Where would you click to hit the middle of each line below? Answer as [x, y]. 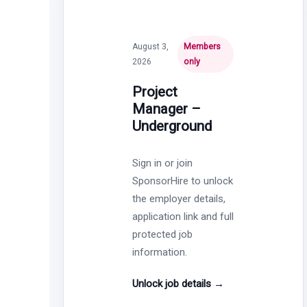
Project [155, 91]
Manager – [167, 109]
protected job [163, 234]
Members [202, 46]
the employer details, [179, 198]
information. [160, 252]
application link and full [183, 216]
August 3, [151, 46]
